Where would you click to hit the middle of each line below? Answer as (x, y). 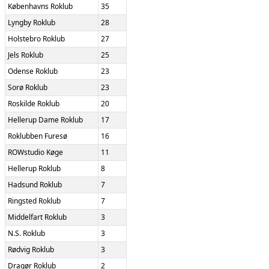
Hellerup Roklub (34, 169)
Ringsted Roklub (34, 201)
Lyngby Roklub (32, 23)
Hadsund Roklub (35, 185)
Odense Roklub (33, 71)
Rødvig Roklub (31, 250)
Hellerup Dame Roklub (45, 120)
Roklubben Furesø (38, 136)
